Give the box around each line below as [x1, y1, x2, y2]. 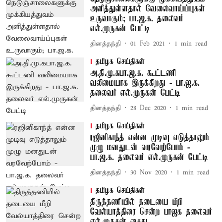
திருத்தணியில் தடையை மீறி [90, 197, 182, 207]
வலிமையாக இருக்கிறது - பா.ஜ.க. [90, 78, 200, 88]
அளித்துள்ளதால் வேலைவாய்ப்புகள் [90, 4, 205, 14]
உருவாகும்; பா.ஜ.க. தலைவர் [90, 14, 183, 24]
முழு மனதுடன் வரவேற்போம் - [90, 143, 190, 153]
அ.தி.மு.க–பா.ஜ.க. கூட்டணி [90, 68, 176, 78]
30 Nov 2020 [130, 168, 167, 177]
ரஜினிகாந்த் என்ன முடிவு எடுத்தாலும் [90, 133, 209, 143]
